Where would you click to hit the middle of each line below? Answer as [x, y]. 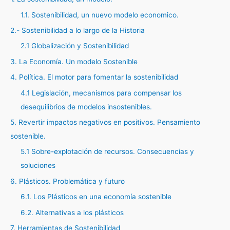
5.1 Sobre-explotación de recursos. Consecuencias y [107, 152]
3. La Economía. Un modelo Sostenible [74, 61]
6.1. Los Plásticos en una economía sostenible [96, 197]
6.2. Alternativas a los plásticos [72, 212]
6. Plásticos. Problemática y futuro [68, 181]
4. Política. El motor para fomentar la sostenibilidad [94, 77]
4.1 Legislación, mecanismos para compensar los [101, 93]
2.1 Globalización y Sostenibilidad [75, 46]
